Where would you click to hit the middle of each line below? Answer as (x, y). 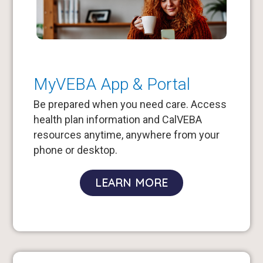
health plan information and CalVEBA (117, 120)
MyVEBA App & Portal (112, 85)
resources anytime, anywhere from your (126, 135)
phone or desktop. (75, 150)
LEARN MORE (131, 183)
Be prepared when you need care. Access (130, 104)
